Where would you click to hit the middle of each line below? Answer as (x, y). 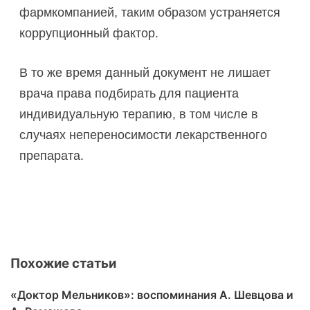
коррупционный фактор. (89, 34)
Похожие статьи (63, 264)
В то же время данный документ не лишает (145, 73)
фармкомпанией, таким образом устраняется (150, 13)
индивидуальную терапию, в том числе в (139, 115)
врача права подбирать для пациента (129, 94)
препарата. (52, 156)
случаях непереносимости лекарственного (143, 135)
